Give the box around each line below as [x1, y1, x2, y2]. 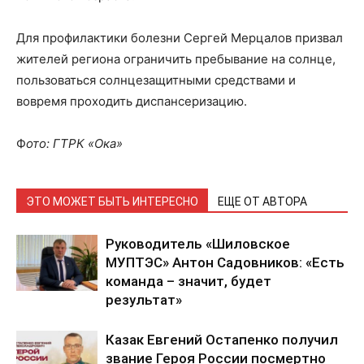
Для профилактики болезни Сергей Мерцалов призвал [16, 29, 343, 45]
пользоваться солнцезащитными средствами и [16, 71, 296, 88]
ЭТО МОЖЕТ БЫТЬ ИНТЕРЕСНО [26, 194, 198, 208]
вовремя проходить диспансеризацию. [16, 93, 247, 109]
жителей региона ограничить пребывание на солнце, [16, 50, 336, 67]
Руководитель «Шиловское [106, 235, 290, 252]
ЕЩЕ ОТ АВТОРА [218, 194, 307, 208]
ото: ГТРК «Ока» [26, 135, 123, 151]
